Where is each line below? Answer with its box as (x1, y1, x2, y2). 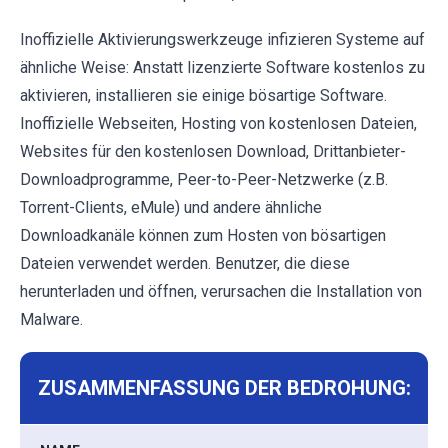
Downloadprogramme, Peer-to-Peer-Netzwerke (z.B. (20, 170, 388, 190)
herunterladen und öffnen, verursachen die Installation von (20, 282, 422, 302)
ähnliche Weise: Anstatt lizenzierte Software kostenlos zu (20, 58, 425, 78)
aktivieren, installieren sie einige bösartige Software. (20, 86, 387, 106)
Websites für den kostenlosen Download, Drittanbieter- (20, 142, 406, 162)
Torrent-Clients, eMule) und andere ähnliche (20, 198, 322, 218)
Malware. (20, 310, 83, 330)
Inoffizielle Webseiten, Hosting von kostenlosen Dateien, (20, 114, 417, 134)
